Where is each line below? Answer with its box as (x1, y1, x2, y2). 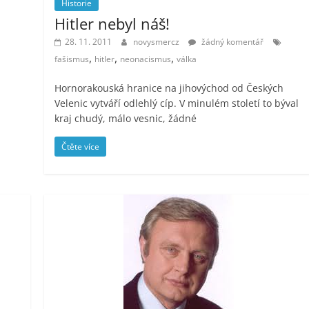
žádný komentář (199, 35, 264, 48)
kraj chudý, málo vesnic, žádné (54, 111, 197, 125)
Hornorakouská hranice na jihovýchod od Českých (54, 81, 284, 94)
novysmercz (133, 35, 182, 48)
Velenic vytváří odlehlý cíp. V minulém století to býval (54, 96, 299, 110)
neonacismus (120, 52, 172, 65)
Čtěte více (61, 140, 100, 152)
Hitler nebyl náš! (54, 12, 170, 34)
